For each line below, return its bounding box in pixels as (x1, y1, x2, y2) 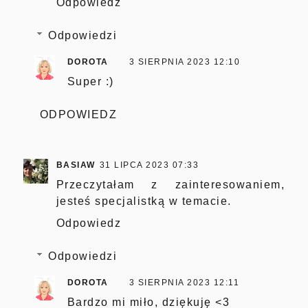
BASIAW (56, 159, 96, 170)
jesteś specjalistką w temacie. (56, 195, 232, 207)
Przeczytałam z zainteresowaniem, (56, 178, 285, 190)
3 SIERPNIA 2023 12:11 (129, 277, 240, 287)
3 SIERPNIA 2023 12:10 (129, 56, 241, 67)
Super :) (67, 75, 114, 87)
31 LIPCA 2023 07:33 (99, 159, 199, 170)
